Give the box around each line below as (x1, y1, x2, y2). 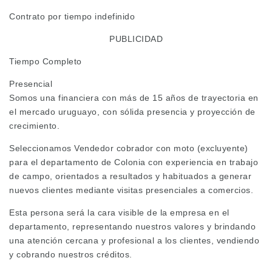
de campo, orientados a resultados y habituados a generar (9, 171, 251, 182)
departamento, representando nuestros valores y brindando (9, 222, 256, 232)
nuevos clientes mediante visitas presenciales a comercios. (9, 185, 253, 195)
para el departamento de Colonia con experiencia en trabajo (9, 157, 258, 168)
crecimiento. (9, 121, 59, 131)
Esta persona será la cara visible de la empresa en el (9, 208, 229, 218)
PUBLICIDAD (109, 34, 163, 44)
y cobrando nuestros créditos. (9, 250, 132, 260)
